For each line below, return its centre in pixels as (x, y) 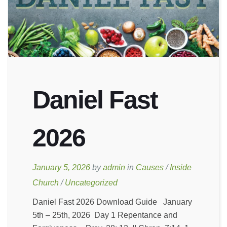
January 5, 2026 (61, 168)
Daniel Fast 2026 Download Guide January (112, 202)
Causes (150, 168)
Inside (181, 168)
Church (46, 183)
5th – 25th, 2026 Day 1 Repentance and (105, 215)
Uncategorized (91, 183)
